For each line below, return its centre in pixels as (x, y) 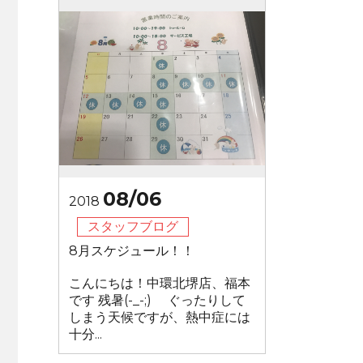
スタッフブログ (133, 226)
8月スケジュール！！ (132, 251)
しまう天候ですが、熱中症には (160, 317)
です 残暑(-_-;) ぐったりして (157, 300)
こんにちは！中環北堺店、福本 (160, 283)
